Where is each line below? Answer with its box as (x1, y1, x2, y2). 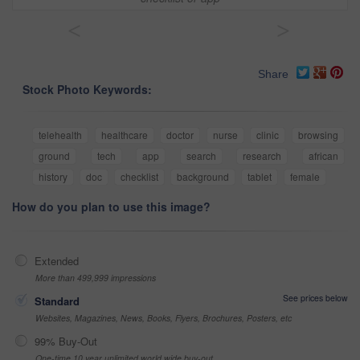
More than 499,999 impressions (35, 272, 156, 284)
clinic (256, 128, 280, 142)
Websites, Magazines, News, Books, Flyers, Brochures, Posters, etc (35, 312, 292, 325)
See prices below (283, 292, 348, 305)
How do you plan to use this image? (12, 198, 211, 215)
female (290, 170, 320, 184)
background (177, 170, 229, 184)
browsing (298, 128, 339, 142)
